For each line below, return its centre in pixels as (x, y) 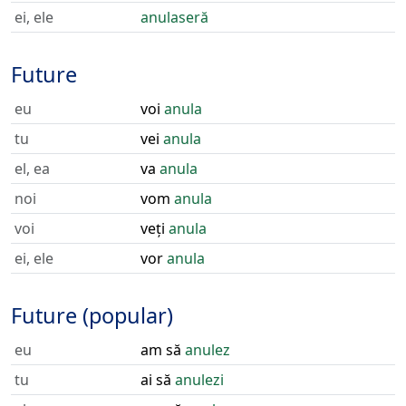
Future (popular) (92, 315)
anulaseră (174, 17)
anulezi (199, 380)
